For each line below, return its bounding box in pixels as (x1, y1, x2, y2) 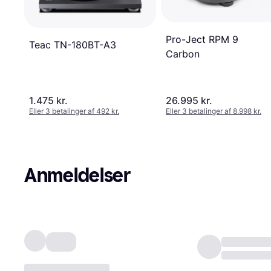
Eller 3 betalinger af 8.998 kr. (166, 106, 261, 116)
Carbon (166, 48, 200, 60)
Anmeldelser (24, 164, 131, 188)
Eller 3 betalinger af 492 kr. (29, 106, 119, 116)
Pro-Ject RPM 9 (166, 33, 238, 46)
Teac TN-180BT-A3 (29, 39, 116, 51)
